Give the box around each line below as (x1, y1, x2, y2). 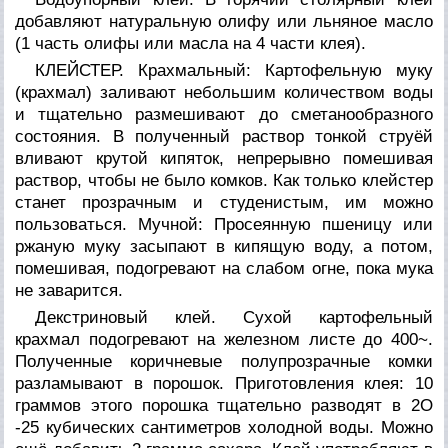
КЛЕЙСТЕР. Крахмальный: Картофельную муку (35, 60, 433, 80)
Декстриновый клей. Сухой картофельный (35, 307, 433, 327)
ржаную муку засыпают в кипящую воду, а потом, (15, 236, 433, 256)
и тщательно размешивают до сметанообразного (15, 104, 433, 124)
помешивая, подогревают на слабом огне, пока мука (15, 258, 433, 278)
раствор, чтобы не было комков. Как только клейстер (15, 170, 433, 190)
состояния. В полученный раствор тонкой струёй (15, 126, 433, 146)
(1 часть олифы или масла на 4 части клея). (15, 33, 367, 53)
